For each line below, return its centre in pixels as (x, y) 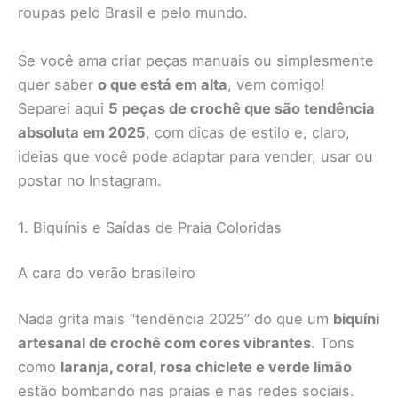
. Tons (333, 343)
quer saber (58, 84)
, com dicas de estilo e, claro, (248, 132)
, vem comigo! (276, 84)
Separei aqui (63, 108)
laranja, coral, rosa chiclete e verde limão (206, 367)
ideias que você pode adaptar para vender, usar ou (195, 156)
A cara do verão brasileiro (107, 273)
